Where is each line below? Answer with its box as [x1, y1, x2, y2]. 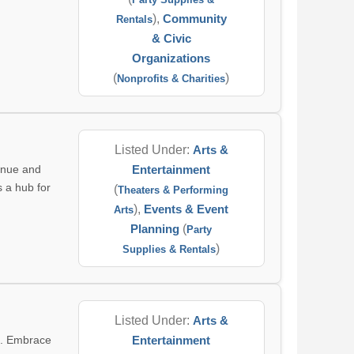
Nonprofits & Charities [117, 73, 226, 85]
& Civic [151, 32, 191, 45]
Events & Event [144, 202, 229, 216]
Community [162, 12, 227, 25]
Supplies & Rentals [122, 243, 217, 255]
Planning [130, 222, 180, 235]
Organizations [132, 51, 211, 65]
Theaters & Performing [118, 184, 229, 196]
